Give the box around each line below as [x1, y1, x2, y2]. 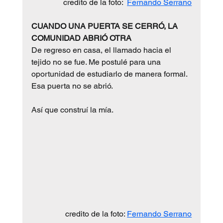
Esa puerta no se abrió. [31, 81, 113, 91]
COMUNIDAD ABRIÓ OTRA [31, 33, 131, 43]
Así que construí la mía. [31, 105, 113, 114]
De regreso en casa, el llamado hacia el [31, 45, 173, 55]
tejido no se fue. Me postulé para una [31, 57, 163, 67]
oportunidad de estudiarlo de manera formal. [31, 69, 189, 79]
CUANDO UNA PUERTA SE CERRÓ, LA [31, 21, 180, 31]
